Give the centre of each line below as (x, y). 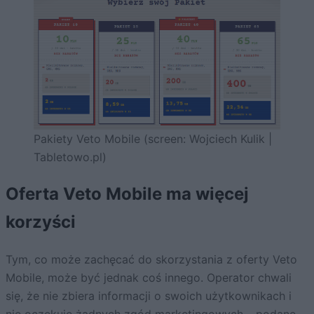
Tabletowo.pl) (70, 157)
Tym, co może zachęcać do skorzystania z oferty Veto (151, 260)
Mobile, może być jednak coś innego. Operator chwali (149, 278)
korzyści (41, 222)
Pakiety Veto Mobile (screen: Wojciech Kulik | (153, 139)
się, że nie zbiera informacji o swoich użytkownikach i (149, 296)
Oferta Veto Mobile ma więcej (127, 194)
